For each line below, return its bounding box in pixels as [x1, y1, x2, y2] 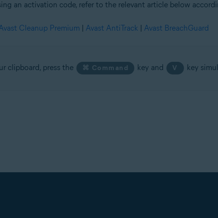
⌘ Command [82, 64, 129, 72]
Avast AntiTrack [85, 23, 138, 33]
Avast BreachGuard [144, 23, 209, 33]
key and [135, 63, 166, 72]
